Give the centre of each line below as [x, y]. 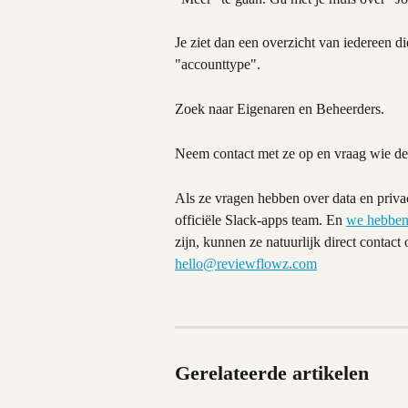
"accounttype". [218, 65]
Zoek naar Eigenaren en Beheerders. [280, 108]
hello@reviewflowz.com [246, 263]
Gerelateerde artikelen [272, 373]
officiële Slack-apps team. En [260, 219]
